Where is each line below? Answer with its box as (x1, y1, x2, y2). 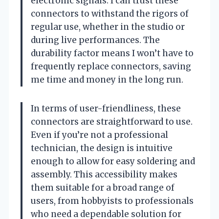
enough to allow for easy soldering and (31, 155, 195, 167)
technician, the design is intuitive (31, 142, 173, 153)
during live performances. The (31, 34, 160, 45)
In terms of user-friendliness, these (31, 103, 181, 114)
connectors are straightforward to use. (31, 116, 193, 127)
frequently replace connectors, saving (31, 61, 191, 72)
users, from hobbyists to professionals (31, 195, 194, 206)
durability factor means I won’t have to (31, 47, 194, 59)
